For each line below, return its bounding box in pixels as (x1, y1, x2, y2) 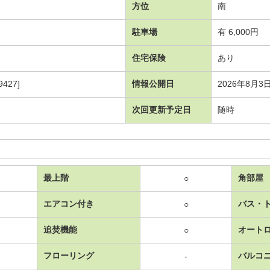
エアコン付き (43, 198, 94, 209)
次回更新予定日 (132, 104, 191, 115)
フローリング (43, 250, 94, 260)
